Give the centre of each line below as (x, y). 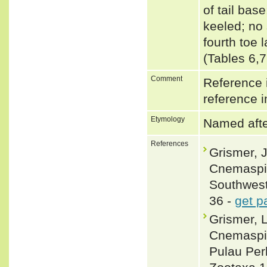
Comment (167, 78)
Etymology (168, 119)
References (170, 143)
